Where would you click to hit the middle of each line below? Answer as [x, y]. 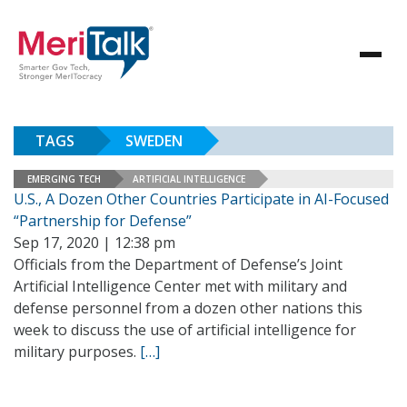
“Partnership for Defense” [103, 221]
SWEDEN [154, 141]
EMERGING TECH [64, 179]
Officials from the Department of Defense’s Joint [178, 264]
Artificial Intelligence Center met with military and [180, 286]
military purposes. [77, 352]
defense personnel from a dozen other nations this [188, 308]
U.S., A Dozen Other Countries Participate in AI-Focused [201, 199]
